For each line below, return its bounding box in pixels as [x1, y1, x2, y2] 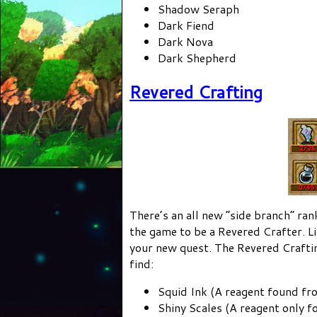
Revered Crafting [129, 80, 263, 105]
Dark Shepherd [158, 50, 236, 67]
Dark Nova [158, 33, 213, 50]
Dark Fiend [158, 17, 214, 34]
